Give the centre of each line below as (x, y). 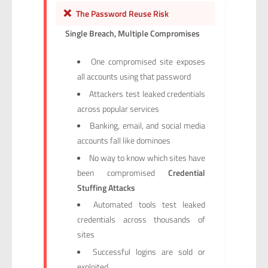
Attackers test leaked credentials (147, 93)
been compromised (123, 172)
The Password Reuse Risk (122, 13)
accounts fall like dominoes (124, 141)
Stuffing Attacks (106, 187)
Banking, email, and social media (148, 126)
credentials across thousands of (141, 220)
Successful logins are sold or (149, 251)
